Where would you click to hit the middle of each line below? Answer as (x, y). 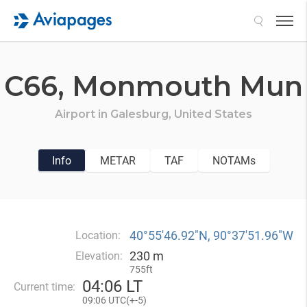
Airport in (83, 114)
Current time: (45, 287)
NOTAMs (234, 160)
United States (213, 114)
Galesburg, (142, 114)
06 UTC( (112, 300)
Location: (98, 235)
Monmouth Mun (187, 86)
